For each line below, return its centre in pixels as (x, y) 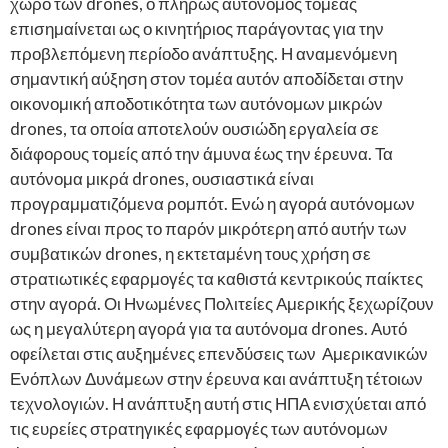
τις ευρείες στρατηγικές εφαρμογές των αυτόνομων (199, 428)
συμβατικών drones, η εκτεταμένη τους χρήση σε (190, 253)
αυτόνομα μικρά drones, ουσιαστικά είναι (162, 178)
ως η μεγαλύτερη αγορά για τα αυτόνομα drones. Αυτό (208, 328)
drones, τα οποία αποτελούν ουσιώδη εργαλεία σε (194, 128)
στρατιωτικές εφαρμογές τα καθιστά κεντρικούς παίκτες (216, 278)
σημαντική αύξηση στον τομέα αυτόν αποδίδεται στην (207, 78)
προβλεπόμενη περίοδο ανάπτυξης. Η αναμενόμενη (203, 53)
